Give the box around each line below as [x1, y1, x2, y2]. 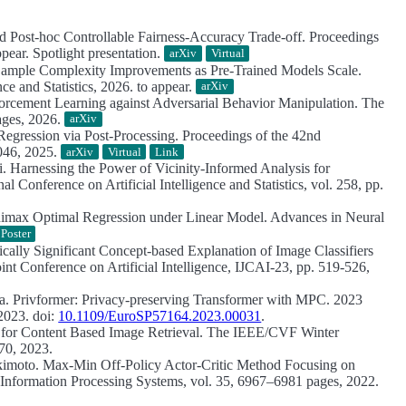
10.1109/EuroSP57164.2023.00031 [58, 307, 262, 324]
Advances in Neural [267, 209, 385, 226]
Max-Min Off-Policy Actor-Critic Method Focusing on [43, 356, 356, 372]
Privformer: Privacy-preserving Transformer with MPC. [13, 291, 331, 307]
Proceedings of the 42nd [179, 128, 322, 143]
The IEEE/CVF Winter [203, 324, 340, 340]
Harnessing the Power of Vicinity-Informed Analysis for [10, 160, 331, 177]
